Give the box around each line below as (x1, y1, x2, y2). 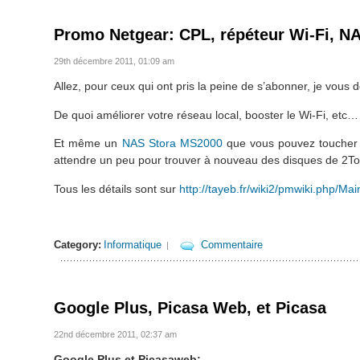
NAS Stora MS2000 (121, 137, 223, 150)
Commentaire (201, 239, 264, 252)
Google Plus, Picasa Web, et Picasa (54, 299, 327, 317)
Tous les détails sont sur (54, 182, 180, 195)
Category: (54, 239, 102, 252)
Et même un (54, 137, 122, 150)
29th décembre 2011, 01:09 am (54, 56, 175, 67)
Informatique (104, 239, 162, 252)
